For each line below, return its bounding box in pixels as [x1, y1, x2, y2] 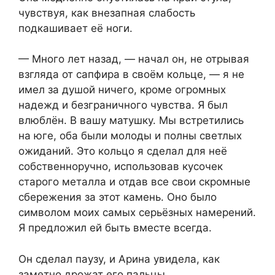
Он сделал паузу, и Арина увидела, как [18, 252, 220, 265]
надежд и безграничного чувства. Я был [18, 99, 228, 112]
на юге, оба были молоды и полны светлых [18, 130, 242, 142]
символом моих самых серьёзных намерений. [18, 206, 256, 219]
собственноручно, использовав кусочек [18, 160, 223, 173]
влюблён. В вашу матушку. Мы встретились [18, 114, 244, 127]
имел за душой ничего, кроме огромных [18, 83, 226, 96]
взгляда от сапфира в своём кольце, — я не [18, 68, 244, 81]
